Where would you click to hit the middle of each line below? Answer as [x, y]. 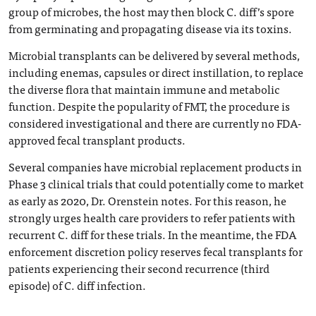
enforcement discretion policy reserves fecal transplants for [156, 251]
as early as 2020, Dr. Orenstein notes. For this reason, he [147, 200]
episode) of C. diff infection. [77, 285]
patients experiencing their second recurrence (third [139, 268]
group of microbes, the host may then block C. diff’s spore [151, 11]
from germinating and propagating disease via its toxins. [150, 28]
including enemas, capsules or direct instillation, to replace [156, 72]
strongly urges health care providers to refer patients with [152, 217]
